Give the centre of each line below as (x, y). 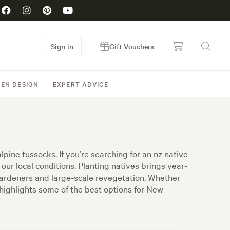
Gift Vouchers (132, 46)
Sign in (62, 46)
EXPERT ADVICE (81, 84)
